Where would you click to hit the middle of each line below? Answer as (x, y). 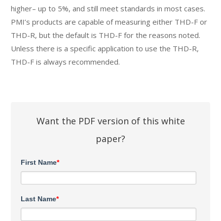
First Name (39, 163)
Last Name (39, 199)
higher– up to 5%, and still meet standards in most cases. (108, 9)
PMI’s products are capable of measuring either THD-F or (109, 22)
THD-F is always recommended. (66, 62)
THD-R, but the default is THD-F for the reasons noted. (106, 35)
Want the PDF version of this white (110, 121)
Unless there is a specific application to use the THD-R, (105, 49)
